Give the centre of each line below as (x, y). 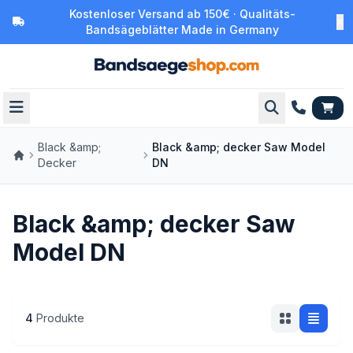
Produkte (60, 318)
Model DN (69, 252)
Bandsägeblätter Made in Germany (182, 30)
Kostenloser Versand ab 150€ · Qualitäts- (182, 14)
